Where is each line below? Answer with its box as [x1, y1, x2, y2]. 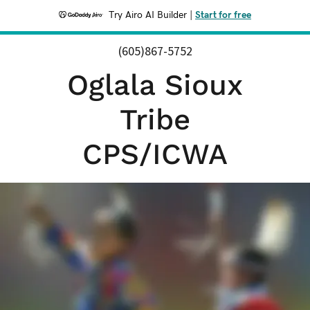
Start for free [195, 10, 251, 20]
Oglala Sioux [67, 68, 243, 102]
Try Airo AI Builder [109, 10, 187, 20]
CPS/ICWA [82, 137, 228, 171]
